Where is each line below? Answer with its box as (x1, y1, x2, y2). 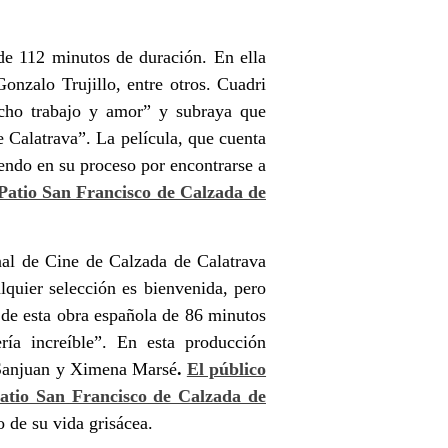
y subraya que (151, 100, 266, 121)
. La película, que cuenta (86, 127, 267, 148)
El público (186, 358, 267, 379)
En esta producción (116, 331, 267, 352)
